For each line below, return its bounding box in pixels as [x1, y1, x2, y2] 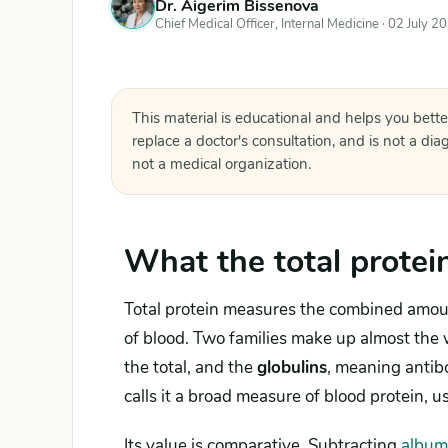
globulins [257, 356, 327, 379]
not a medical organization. [132, 154, 311, 174]
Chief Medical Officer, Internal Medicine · [155, 15, 388, 33]
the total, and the [124, 356, 257, 379]
